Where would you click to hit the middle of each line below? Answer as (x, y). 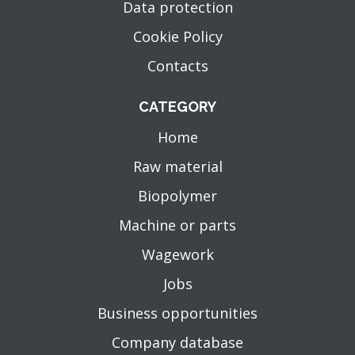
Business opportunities (177, 313)
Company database (177, 343)
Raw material (177, 167)
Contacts (177, 66)
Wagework (177, 255)
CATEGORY (177, 107)
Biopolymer (177, 196)
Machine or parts (177, 225)
